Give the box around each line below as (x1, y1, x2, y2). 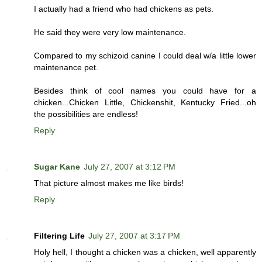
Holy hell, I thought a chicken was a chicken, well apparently (34, 247, 256, 257)
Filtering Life (34, 231, 85, 241)
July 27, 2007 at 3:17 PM (88, 231, 180, 241)
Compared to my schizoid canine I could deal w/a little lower (34, 51, 256, 61)
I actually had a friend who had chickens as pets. (34, 4, 213, 14)
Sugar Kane (34, 162, 80, 172)
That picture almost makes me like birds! (34, 178, 184, 188)
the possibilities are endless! (34, 109, 138, 119)
